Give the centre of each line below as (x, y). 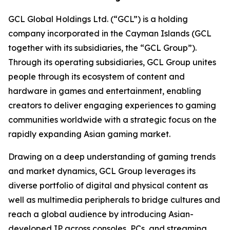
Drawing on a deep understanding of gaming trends (112, 157)
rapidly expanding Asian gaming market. (89, 134)
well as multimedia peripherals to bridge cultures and (114, 200)
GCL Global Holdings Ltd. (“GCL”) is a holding (98, 19)
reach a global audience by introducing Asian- (101, 214)
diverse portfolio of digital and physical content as (108, 185)
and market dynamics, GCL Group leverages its (102, 171)
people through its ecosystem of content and (97, 76)
